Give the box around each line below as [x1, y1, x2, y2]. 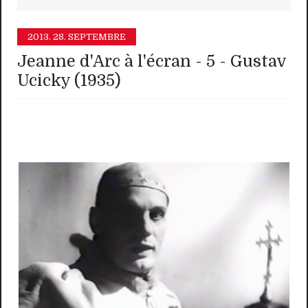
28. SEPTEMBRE [53, 32, 126, 43]
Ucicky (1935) [17, 71, 122, 91]
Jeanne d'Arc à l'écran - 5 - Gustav [17, 52, 287, 71]
